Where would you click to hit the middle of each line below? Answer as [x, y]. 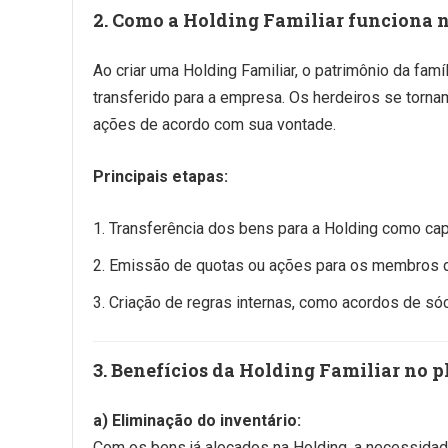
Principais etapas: [160, 176]
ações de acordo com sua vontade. [214, 124]
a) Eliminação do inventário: [197, 420]
